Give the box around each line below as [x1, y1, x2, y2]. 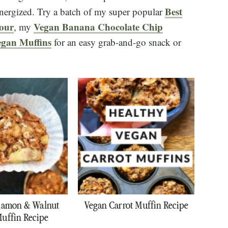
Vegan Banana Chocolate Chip [34, 20, 163, 34]
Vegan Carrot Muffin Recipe [83, 200, 189, 211]
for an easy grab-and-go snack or [51, 36, 181, 49]
